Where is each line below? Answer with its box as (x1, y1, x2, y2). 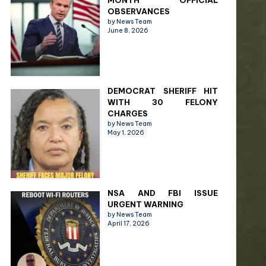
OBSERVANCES (107, 7, 170, 17)
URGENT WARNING (107, 199, 184, 210)
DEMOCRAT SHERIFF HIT (107, 86, 218, 96)
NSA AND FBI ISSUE (107, 188, 218, 198)
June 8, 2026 (107, 26, 149, 35)
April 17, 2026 (107, 219, 150, 228)
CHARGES (107, 109, 148, 119)
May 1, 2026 (107, 128, 145, 137)
